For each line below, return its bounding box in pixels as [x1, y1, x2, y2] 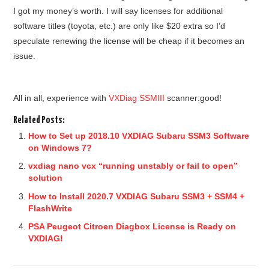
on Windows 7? [28, 142, 92, 153]
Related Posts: [13, 115, 65, 125]
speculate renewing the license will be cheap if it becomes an [13, 35, 245, 46]
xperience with [52, 92, 109, 103]
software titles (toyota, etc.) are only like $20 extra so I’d [13, 20, 226, 31]
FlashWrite [28, 203, 73, 213]
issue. [13, 50, 38, 61]
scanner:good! [165, 92, 222, 103]
